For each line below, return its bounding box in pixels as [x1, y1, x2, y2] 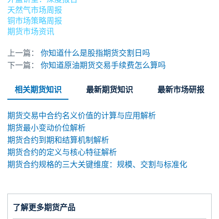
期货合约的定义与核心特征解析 [7, 148, 117, 157]
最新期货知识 [86, 86, 133, 94]
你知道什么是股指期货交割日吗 [41, 49, 150, 58]
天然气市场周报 [7, 6, 62, 15]
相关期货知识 [14, 86, 62, 94]
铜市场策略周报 [7, 17, 62, 25]
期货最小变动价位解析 [7, 124, 86, 132]
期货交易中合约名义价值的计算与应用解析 [7, 111, 156, 120]
